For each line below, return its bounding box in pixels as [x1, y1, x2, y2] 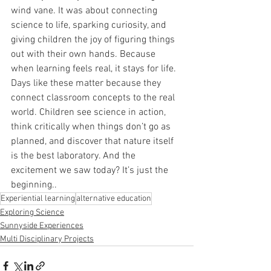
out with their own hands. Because [11, 48, 158, 60]
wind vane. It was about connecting [11, 4, 160, 17]
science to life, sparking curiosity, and [11, 19, 169, 31]
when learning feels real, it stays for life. [11, 62, 178, 75]
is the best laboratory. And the [11, 149, 138, 162]
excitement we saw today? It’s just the [11, 164, 171, 177]
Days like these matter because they [11, 77, 163, 90]
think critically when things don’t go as [11, 120, 173, 133]
